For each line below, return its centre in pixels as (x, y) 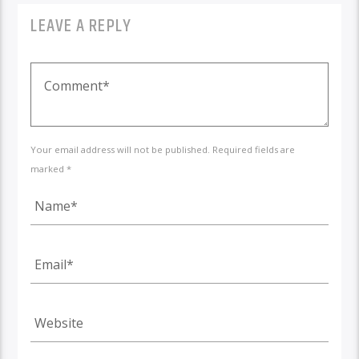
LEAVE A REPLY (81, 26)
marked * (51, 169)
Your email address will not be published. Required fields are (163, 150)
